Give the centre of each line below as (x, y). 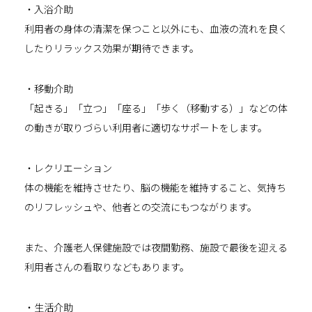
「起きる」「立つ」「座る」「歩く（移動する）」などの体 (156, 108)
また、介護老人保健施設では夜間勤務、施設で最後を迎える (156, 247)
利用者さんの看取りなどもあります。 (107, 266)
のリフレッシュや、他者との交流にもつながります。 (141, 206)
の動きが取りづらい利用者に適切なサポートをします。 (146, 127)
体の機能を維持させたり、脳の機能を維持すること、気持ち (155, 187)
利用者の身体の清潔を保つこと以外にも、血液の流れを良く (156, 28)
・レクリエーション (68, 167)
